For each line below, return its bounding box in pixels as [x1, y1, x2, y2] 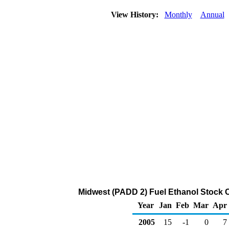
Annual [200, 10, 224, 19]
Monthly [164, 10, 192, 19]
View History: [108, 10, 163, 19]
